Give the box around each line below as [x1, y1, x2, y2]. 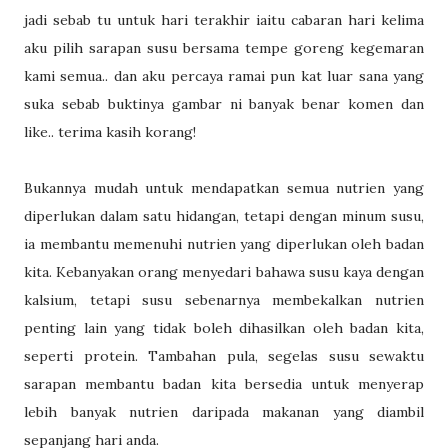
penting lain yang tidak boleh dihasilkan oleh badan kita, [24, 319, 424, 337]
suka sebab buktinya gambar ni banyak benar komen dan [24, 95, 424, 113]
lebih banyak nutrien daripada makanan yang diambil [24, 403, 424, 421]
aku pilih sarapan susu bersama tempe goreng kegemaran [24, 39, 424, 57]
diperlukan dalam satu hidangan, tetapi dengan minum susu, [24, 207, 424, 225]
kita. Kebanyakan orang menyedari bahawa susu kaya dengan [24, 263, 424, 281]
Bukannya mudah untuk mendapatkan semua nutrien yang [24, 179, 424, 197]
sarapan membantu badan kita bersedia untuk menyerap [24, 375, 424, 393]
